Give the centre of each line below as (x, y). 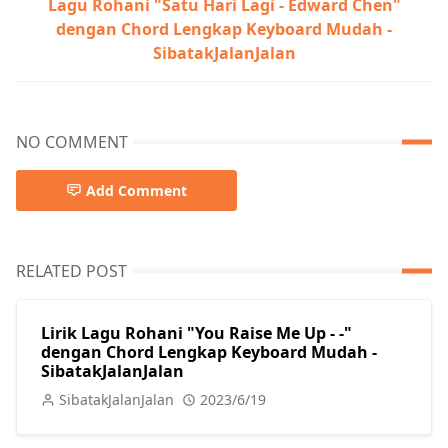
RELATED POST (71, 270)
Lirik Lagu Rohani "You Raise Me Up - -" (196, 332)
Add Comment (136, 190)
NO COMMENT (72, 141)
